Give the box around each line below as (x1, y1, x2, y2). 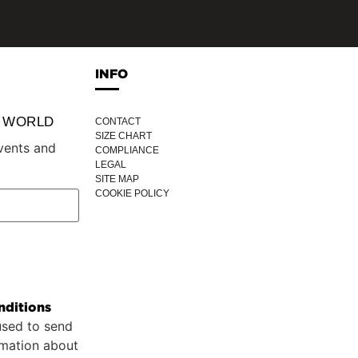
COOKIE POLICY (94, 188, 169, 200)
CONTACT (94, 116, 141, 128)
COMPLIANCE (94, 145, 159, 157)
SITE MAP (94, 173, 139, 185)
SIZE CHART (94, 130, 152, 142)
